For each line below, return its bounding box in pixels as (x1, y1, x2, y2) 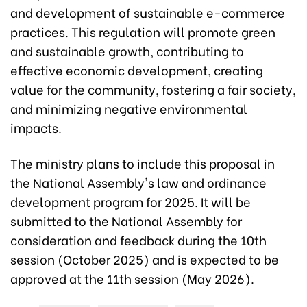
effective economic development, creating (10, 60, 263, 79)
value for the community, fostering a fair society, (10, 79, 296, 98)
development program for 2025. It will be (10, 192, 251, 210)
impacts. (10, 118, 62, 136)
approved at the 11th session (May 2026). (10, 269, 254, 287)
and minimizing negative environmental (10, 99, 247, 117)
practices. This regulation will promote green (10, 22, 275, 40)
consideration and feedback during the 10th (10, 230, 267, 249)
